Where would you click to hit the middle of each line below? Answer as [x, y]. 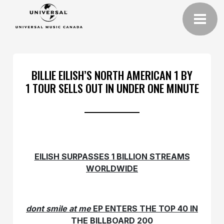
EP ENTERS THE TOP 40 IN [144, 208]
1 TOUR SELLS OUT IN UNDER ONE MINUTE [112, 87]
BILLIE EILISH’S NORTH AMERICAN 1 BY [112, 74]
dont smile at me [58, 208]
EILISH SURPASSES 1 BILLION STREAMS [112, 156]
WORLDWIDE [112, 168]
